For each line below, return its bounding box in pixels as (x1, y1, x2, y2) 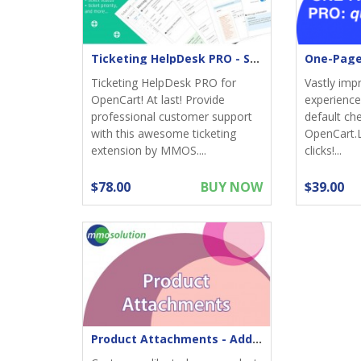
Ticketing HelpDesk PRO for (91, 75, 236, 91)
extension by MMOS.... (91, 143, 206, 159)
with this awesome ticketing (91, 126, 236, 142)
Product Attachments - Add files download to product (252, 331, 262, 347)
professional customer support (91, 109, 252, 125)
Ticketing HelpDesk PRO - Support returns (250, 51, 259, 67)
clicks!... (304, 143, 342, 159)
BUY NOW (200, 178, 263, 197)
